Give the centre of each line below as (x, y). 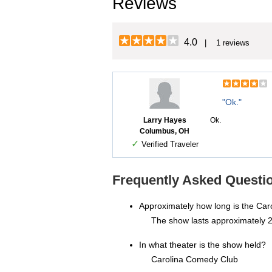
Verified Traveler (168, 144)
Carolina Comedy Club (195, 260)
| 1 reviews (223, 43)
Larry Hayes (165, 121)
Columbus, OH (165, 131)
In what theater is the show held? (202, 245)
